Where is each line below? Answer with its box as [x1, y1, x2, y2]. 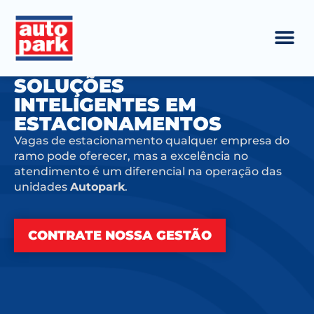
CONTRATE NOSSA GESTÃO [28, 228, 212, 244]
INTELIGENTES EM [14, 93, 196, 117]
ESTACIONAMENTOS [14, 112, 221, 136]
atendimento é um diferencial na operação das [14, 165, 282, 179]
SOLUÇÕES [14, 74, 124, 98]
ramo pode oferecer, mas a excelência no [14, 149, 248, 163]
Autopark [70, 180, 125, 194]
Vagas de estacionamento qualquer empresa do [14, 134, 289, 148]
